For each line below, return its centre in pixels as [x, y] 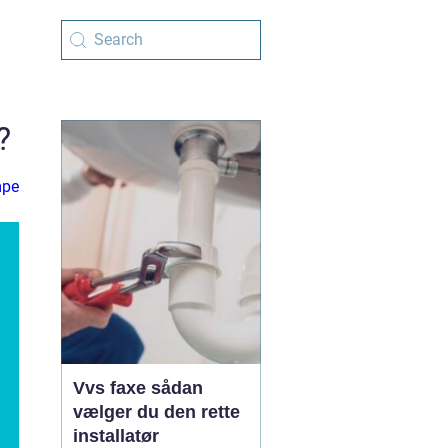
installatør [116, 436]
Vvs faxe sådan [112, 388]
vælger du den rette [156, 412]
